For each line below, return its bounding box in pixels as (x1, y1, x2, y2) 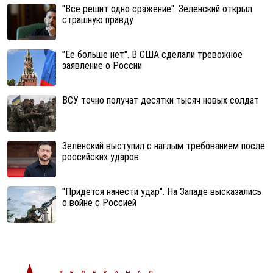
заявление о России (62, 59, 142, 71)
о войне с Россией (62, 196, 136, 208)
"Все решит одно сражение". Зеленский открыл (62, 2, 252, 15)
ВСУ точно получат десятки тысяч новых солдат (62, 94, 259, 106)
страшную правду (62, 13, 133, 26)
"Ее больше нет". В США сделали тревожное (62, 48, 243, 60)
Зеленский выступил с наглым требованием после (62, 140, 265, 152)
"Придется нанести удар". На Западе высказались (62, 185, 261, 197)
